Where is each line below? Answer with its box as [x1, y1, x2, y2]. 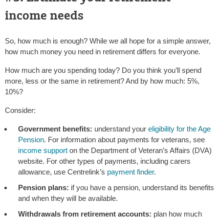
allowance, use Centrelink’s [18, 168, 107, 176]
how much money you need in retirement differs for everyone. [5, 47, 200, 56]
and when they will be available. [18, 194, 118, 203]
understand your [92, 125, 148, 133]
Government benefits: [18, 125, 92, 133]
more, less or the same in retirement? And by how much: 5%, [5, 77, 199, 86]
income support [18, 146, 67, 155]
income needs [5, 8, 84, 24]
